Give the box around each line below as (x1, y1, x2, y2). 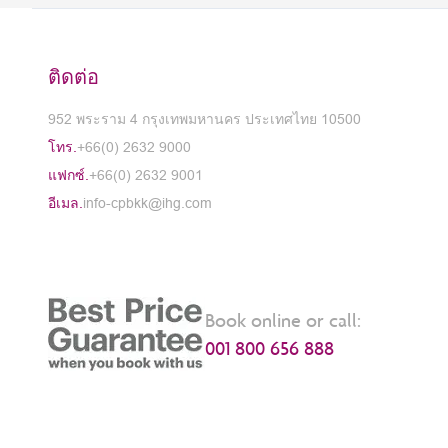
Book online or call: (205, 307, 361, 332)
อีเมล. (48, 194, 83, 211)
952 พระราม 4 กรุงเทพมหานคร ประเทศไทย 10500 (48, 110, 361, 127)
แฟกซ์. (48, 166, 89, 183)
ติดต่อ (48, 64, 99, 89)
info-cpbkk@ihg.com (83, 194, 212, 211)
